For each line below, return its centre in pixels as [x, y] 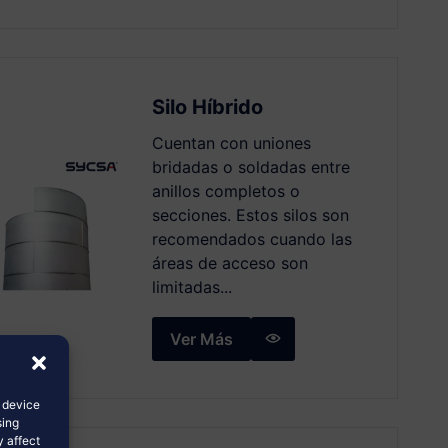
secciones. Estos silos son [250, 214]
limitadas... [191, 286]
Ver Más [201, 338]
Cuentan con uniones [231, 142]
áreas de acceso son [229, 262]
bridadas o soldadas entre [250, 166]
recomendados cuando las [251, 238]
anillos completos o [225, 190]
